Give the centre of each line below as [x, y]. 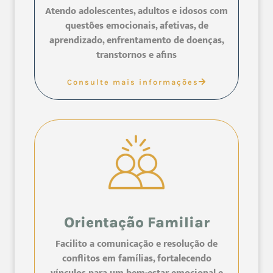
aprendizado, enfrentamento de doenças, [136, 41]
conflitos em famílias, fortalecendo [136, 258]
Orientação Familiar [136, 222]
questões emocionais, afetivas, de [136, 26]
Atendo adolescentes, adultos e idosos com [136, 12]
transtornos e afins [136, 55]
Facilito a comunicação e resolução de [136, 244]
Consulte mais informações [133, 82]
